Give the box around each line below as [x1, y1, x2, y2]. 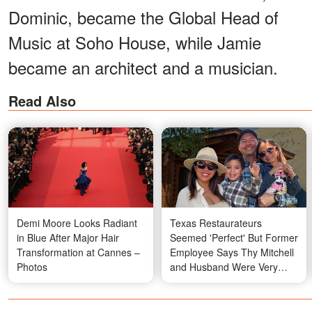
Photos [17, 260, 47, 274]
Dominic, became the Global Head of [8, 4, 279, 29]
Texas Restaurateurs [170, 216, 262, 231]
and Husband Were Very [170, 260, 278, 274]
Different [170, 274, 208, 289]
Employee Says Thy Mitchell [170, 245, 294, 260]
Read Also [8, 90, 76, 111]
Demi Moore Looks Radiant [17, 216, 137, 231]
